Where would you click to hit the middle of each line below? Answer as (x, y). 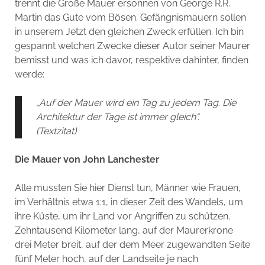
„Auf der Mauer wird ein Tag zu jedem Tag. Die (136, 103)
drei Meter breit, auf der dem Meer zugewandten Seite (132, 245)
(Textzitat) (56, 131)
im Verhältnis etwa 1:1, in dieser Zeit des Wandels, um (129, 202)
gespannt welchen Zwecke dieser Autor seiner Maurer (132, 46)
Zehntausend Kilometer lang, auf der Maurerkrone (124, 230)
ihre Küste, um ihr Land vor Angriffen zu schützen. (122, 216)
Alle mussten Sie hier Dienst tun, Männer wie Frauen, (127, 188)
